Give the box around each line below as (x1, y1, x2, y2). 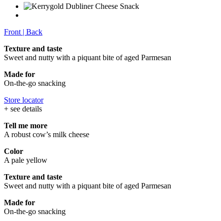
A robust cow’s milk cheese (4, 130, 89, 139)
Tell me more (4, 121, 47, 130)
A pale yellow (4, 155, 47, 164)
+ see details (4, 104, 42, 113)
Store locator (4, 95, 43, 104)
